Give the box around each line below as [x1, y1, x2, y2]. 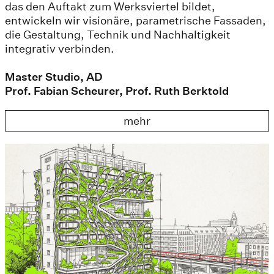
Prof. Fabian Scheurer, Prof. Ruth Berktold [5, 84, 229, 98]
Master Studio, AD [5, 70, 103, 84]
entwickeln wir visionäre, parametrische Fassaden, [5, 14, 266, 28]
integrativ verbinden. [5, 42, 114, 56]
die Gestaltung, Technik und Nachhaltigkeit [5, 28, 231, 42]
